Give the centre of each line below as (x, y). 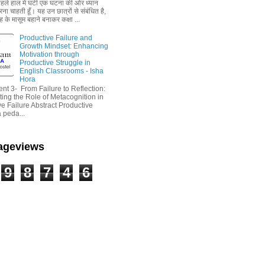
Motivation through (49, 54)
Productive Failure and (56, 38)
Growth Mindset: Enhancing (64, 46)
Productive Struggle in (55, 62)
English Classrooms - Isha (61, 71)
